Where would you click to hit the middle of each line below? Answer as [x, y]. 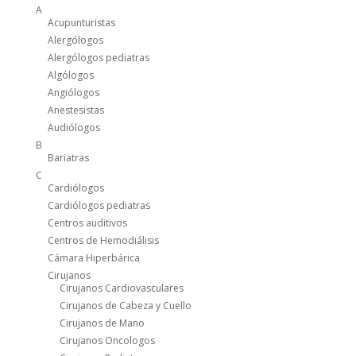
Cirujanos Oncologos [107, 341]
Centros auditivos [87, 223]
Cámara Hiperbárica [93, 258]
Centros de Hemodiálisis [103, 241]
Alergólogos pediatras [98, 58]
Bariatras [68, 158]
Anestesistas [75, 110]
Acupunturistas [81, 23]
